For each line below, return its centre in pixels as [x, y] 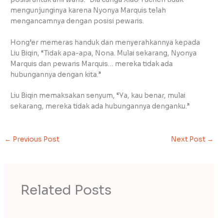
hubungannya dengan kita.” [56, 74]
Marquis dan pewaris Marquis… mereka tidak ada [92, 64]
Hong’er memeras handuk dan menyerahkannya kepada [105, 42]
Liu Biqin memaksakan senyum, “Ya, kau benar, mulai [98, 96]
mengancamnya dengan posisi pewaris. [77, 21]
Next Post [189, 140]
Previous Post [36, 140]
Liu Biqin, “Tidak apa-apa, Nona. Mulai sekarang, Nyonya [104, 53]
